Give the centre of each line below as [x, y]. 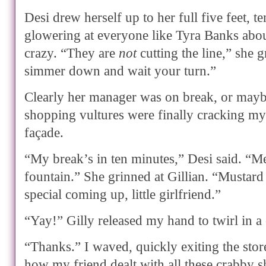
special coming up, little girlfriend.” [123, 194]
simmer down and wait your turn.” [120, 71]
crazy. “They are [72, 53]
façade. [44, 133]
